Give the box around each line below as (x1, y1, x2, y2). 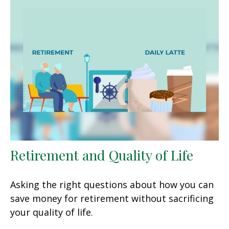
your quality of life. (10, 205, 93, 218)
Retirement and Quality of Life (10, 145, 193, 164)
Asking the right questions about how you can (10, 178, 214, 191)
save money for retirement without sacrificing (10, 192, 214, 204)
